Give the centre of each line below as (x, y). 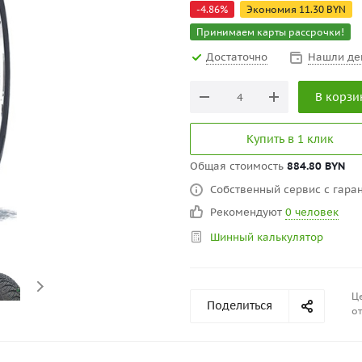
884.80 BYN (316, 166)
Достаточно (237, 57)
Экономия (273, 9)
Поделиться (240, 305)
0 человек (312, 212)
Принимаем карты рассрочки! (270, 32)
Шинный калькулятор (267, 237)
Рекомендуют (248, 212)
